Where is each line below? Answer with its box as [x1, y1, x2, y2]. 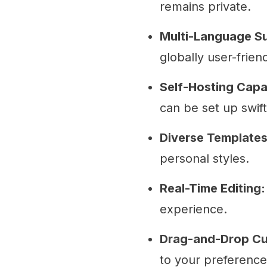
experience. [160, 202, 227, 216]
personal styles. [160, 151, 249, 166]
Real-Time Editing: [160, 181, 265, 195]
